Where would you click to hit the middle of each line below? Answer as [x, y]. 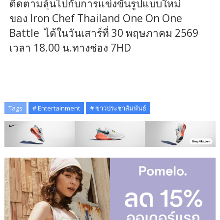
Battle [24, 33]
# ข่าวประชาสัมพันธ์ [118, 108]
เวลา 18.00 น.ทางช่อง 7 [63, 48]
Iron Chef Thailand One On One [106, 18]
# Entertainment [56, 108]
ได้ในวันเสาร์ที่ [75, 33]
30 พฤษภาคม [142, 33]
